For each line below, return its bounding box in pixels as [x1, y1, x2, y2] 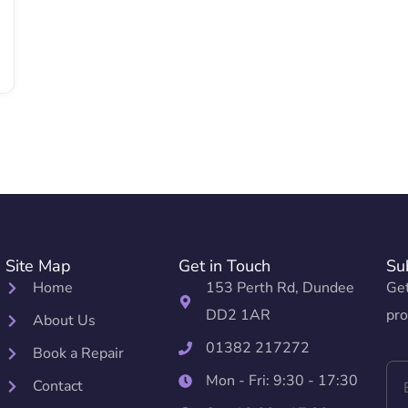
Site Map [5, 255, 71, 278]
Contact [32, 376, 83, 397]
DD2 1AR [205, 305, 270, 326]
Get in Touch [178, 255, 270, 278]
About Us [32, 311, 96, 331]
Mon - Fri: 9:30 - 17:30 [205, 371, 358, 392]
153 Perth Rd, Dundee [205, 278, 354, 299]
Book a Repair [32, 343, 124, 364]
